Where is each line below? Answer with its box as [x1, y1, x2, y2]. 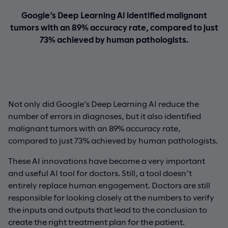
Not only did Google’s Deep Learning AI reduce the [8, 98, 199, 108]
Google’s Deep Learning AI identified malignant [21, 10, 207, 20]
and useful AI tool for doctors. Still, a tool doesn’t [8, 167, 192, 178]
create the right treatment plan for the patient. [8, 216, 185, 226]
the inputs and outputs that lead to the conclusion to [8, 204, 207, 214]
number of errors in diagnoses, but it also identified [8, 110, 201, 121]
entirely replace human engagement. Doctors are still [8, 180, 210, 190]
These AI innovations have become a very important [8, 155, 205, 165]
